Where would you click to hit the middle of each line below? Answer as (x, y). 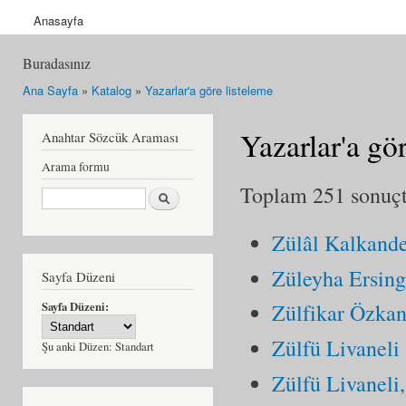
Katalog (111, 91)
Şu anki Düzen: (78, 346)
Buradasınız (57, 63)
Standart (135, 346)
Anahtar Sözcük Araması (110, 136)
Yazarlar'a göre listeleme (209, 91)
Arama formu (76, 166)
